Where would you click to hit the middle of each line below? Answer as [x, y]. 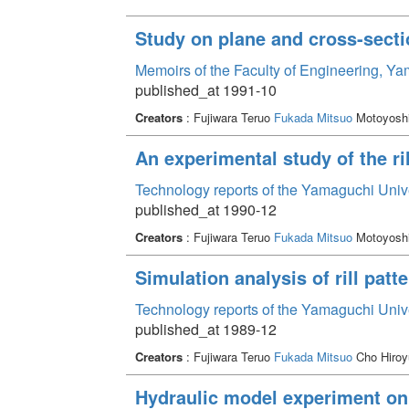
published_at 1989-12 [205, 329]
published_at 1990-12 [205, 209]
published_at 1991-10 [205, 89]
